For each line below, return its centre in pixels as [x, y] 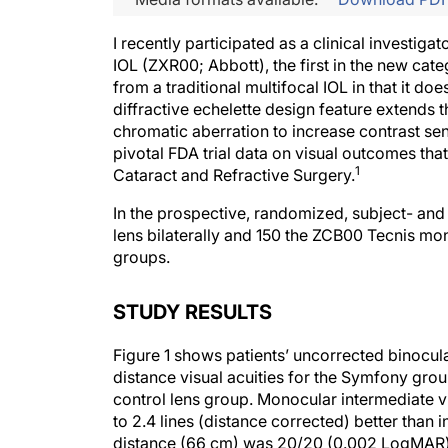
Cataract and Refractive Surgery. [234, 175]
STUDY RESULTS [192, 312]
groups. [141, 257]
